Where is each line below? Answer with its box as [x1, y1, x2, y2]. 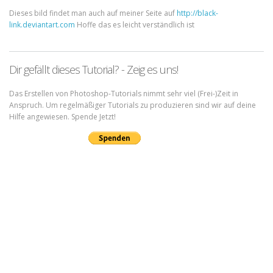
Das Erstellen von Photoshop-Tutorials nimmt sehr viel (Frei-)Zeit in [9, 88, 238, 99]
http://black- [177, 8, 218, 19]
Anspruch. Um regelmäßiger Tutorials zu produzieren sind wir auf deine [9, 99, 256, 110]
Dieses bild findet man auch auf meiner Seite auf [9, 8, 177, 19]
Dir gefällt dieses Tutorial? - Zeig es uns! [9, 62, 178, 77]
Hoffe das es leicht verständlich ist [75, 19, 194, 30]
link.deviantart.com [9, 19, 75, 30]
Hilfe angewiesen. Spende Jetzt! [9, 111, 116, 122]
